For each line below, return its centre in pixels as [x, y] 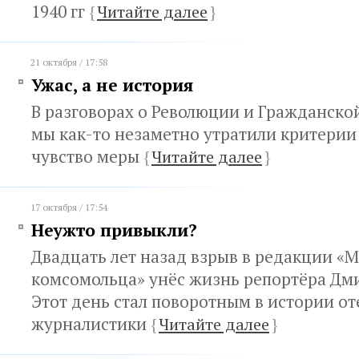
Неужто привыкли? [114, 230]
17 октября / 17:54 [69, 207]
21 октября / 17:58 [69, 62]
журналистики [91, 324]
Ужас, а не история [112, 85]
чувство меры [87, 156]
